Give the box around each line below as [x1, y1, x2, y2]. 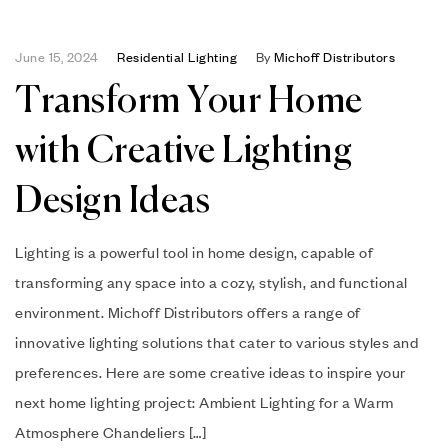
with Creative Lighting [15, 133, 352, 170]
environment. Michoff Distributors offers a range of [15, 302, 361, 321]
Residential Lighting [117, 48, 237, 65]
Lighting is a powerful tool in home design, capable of [15, 242, 373, 261]
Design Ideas [15, 183, 210, 220]
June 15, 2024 [15, 48, 99, 65]
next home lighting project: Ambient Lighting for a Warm [15, 392, 394, 411]
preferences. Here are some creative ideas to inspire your [15, 362, 406, 381]
